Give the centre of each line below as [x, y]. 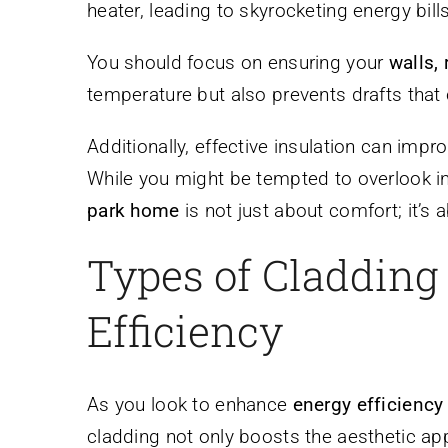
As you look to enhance [190, 404]
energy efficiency [368, 404]
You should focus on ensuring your [238, 63]
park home [133, 211]
